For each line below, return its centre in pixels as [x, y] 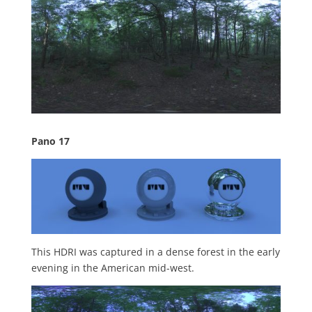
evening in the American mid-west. [112, 267]
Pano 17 [50, 141]
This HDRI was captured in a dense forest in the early [155, 251]
